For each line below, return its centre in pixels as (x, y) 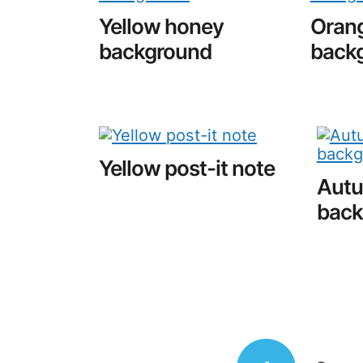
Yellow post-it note (187, 168)
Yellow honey (161, 26)
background (155, 51)
